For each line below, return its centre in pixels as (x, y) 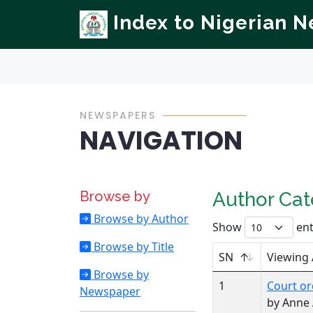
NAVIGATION (161, 141)
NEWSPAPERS (118, 115)
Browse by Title (132, 247)
